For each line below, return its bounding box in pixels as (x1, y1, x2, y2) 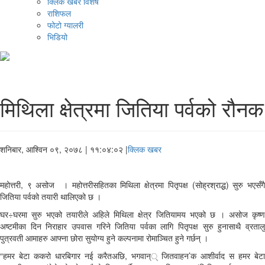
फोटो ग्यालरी (47, 19, 83, 31)
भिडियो (47, 31, 67, 43)
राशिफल (47, 7, 71, 20)
